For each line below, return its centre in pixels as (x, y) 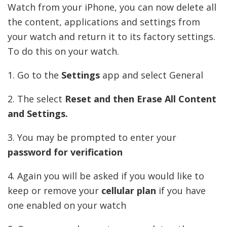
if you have (181, 190)
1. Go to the (34, 75)
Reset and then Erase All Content (141, 99)
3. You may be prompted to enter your (92, 137)
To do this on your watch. (63, 51)
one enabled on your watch (67, 205)
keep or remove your (54, 190)
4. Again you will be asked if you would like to (106, 176)
